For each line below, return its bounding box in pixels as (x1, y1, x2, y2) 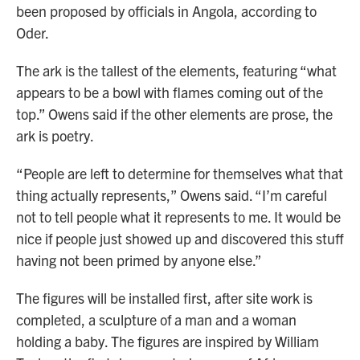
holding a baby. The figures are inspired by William (16, 332, 319, 351)
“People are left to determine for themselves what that (16, 164, 343, 183)
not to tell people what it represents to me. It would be (16, 207, 341, 227)
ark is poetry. (16, 126, 94, 145)
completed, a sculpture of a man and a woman (16, 310, 297, 329)
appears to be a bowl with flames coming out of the (16, 83, 323, 102)
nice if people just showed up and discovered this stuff (16, 229, 344, 248)
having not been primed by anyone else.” (16, 251, 262, 270)
